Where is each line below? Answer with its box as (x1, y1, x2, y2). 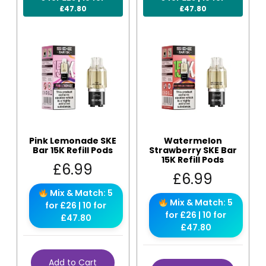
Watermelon (163, 135, 222, 147)
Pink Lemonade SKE (29, 135, 117, 147)
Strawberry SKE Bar (148, 144, 237, 157)
